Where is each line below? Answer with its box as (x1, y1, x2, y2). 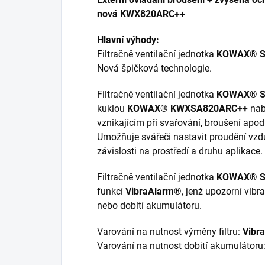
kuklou (97, 103, 127, 115)
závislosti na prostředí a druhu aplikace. (97, 146, 263, 157)
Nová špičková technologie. (97, 63, 212, 75)
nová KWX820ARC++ (97, 8, 185, 20)
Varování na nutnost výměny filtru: (97, 226, 243, 238)
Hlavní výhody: (97, 34, 159, 46)
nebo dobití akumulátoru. (97, 200, 202, 212)
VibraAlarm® (125, 186, 182, 198)
